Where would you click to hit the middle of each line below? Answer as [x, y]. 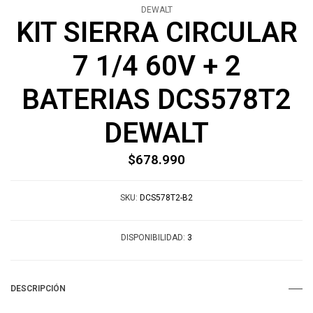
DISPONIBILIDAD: [153, 238]
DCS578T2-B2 [166, 198]
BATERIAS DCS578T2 [156, 100]
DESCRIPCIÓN [38, 289]
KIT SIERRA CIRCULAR [156, 33]
